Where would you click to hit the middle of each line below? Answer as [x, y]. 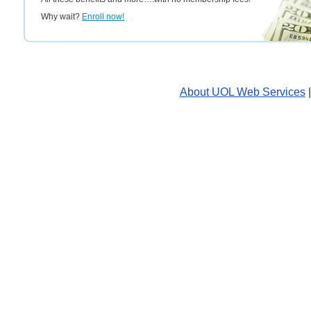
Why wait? [61, 17]
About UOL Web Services [242, 92]
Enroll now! [103, 17]
